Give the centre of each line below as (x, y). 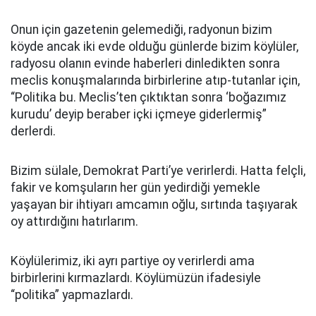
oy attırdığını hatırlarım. (74, 221)
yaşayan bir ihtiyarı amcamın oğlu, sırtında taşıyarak (154, 205)
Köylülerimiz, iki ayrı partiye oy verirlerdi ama (133, 261)
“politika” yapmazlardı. (72, 295)
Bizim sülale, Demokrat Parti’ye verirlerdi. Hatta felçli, (158, 171)
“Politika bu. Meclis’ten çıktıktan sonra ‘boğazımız (148, 97)
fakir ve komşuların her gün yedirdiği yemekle (135, 188)
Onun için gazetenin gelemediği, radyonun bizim (141, 30)
